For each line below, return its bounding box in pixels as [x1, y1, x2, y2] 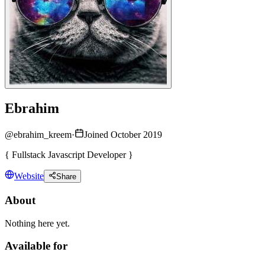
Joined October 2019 [84, 129, 162, 140]
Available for [5, 240, 67, 253]
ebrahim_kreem [14, 129, 72, 140]
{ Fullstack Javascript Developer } [5, 149, 133, 160]
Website [14, 171, 44, 182]
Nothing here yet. [5, 218, 70, 228]
